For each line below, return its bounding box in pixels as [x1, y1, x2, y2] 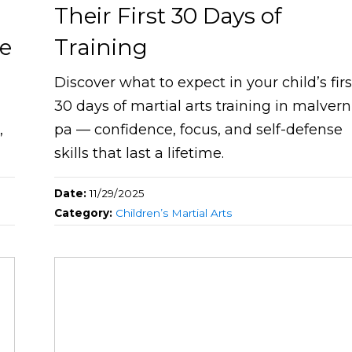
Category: [54, 207, 116, 220]
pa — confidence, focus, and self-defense [54, 121, 343, 139]
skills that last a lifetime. [54, 145, 225, 163]
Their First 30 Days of [54, 2, 283, 30]
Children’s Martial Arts [115, 207, 233, 220]
